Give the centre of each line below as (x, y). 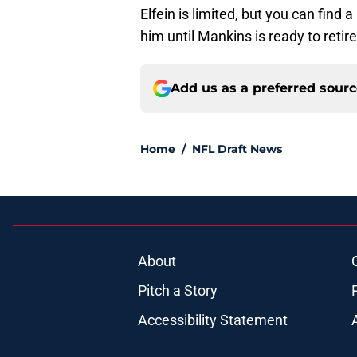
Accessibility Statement (212, 320)
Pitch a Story (177, 291)
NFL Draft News (237, 149)
